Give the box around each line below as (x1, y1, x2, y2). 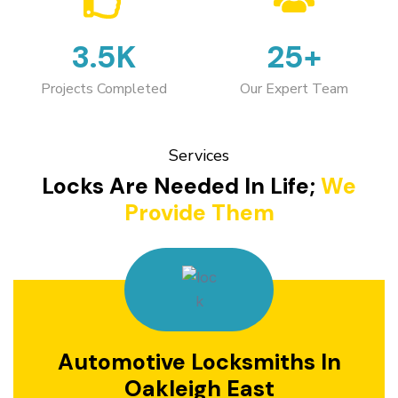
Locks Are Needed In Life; (42, 171, 315, 202)
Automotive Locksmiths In (57, 347, 341, 378)
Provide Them (123, 198, 275, 228)
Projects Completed (41, 79, 167, 99)
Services (169, 145, 229, 167)
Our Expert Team (240, 79, 348, 99)
